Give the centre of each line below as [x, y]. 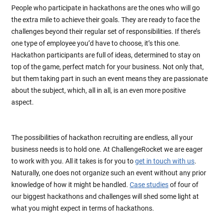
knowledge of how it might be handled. [70, 185]
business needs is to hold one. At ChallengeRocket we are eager [107, 150]
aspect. [23, 102]
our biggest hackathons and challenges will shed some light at [105, 197]
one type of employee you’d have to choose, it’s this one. [96, 43]
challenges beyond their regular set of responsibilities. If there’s [106, 32]
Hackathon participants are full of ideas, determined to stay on [106, 55]
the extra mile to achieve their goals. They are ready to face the [106, 20]
